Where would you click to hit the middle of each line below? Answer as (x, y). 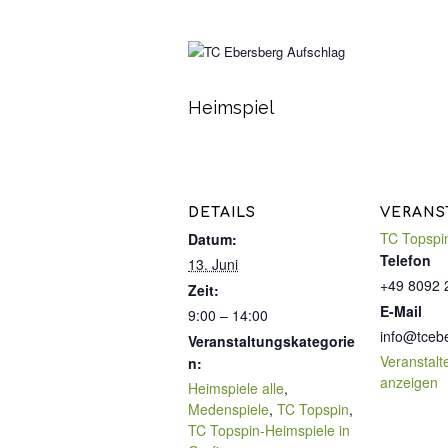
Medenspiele (228, 409)
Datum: (212, 239)
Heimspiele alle (236, 388)
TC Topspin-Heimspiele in (269, 430)
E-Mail (401, 311)
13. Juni (213, 264)
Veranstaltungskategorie (271, 341)
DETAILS (222, 213)
